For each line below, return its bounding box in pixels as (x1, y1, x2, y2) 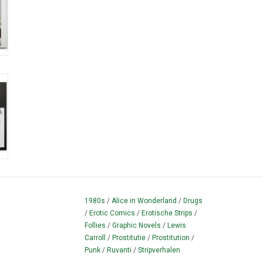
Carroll (85, 234, 106, 242)
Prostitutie (112, 234, 146, 242)
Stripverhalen (138, 246, 180, 255)
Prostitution (152, 234, 190, 242)
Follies (85, 221, 106, 230)
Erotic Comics (89, 209, 135, 218)
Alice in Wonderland (112, 197, 177, 205)
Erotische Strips (141, 209, 193, 218)
